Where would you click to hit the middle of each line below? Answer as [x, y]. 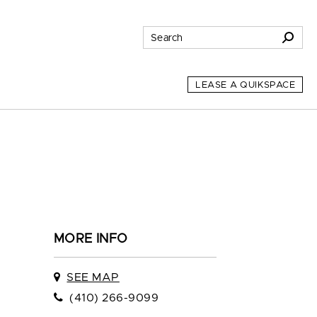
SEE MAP [93, 277]
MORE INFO [91, 239]
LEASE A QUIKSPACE [245, 85]
